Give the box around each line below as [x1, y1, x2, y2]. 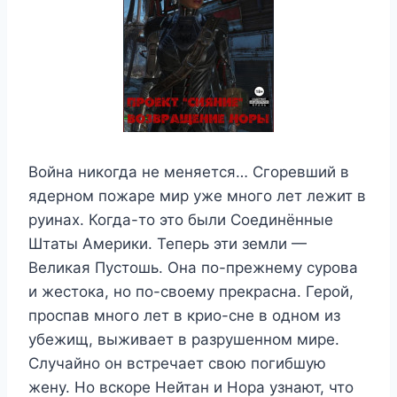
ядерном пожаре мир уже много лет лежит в [28, 186, 366, 205]
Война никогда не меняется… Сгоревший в [28, 162, 349, 181]
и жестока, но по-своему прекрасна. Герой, [28, 282, 354, 300]
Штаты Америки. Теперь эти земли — [28, 234, 307, 253]
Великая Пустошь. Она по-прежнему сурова [28, 258, 358, 276]
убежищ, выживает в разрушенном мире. [28, 330, 339, 348]
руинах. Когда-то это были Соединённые [28, 210, 333, 229]
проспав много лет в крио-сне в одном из [28, 306, 340, 324]
